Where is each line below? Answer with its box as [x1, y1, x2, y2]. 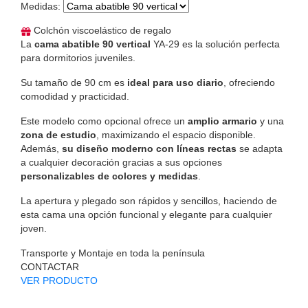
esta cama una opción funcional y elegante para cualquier [21, 209, 272, 221]
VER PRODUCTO [21, 275, 98, 287]
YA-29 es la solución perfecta [151, 38, 280, 50]
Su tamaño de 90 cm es [21, 77, 127, 89]
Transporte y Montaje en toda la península [21, 247, 205, 259]
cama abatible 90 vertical [34, 38, 151, 50]
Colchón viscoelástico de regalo [31, 25, 171, 36]
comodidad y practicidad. [21, 91, 129, 102]
